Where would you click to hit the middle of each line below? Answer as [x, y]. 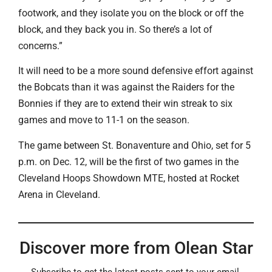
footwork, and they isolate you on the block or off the [131, 13]
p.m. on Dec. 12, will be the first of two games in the [128, 161]
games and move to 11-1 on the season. [104, 120]
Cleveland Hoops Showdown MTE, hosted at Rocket [129, 178]
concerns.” [40, 46]
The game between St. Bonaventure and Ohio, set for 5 [134, 145]
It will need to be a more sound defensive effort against [136, 71]
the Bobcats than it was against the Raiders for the [126, 87]
